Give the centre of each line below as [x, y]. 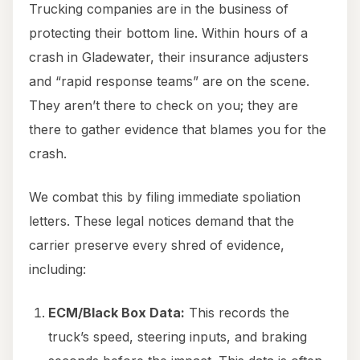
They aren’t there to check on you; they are [164, 106]
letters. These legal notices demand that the [162, 221]
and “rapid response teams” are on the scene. [169, 82]
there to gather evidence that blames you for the [178, 130]
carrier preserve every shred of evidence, [157, 245]
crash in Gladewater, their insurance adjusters [169, 57]
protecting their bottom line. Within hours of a [168, 33]
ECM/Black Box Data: [117, 313]
